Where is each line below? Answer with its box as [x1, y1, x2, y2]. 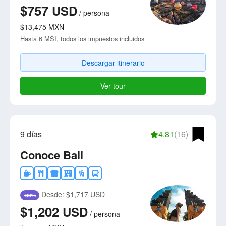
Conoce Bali [20, 146, 83, 163]
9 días [20, 128, 42, 140]
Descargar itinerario [81, 57, 145, 68]
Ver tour [100, 80, 126, 91]
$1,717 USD [66, 189, 105, 199]
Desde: [39, 189, 66, 199]
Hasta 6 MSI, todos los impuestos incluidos [20, 33, 144, 43]
